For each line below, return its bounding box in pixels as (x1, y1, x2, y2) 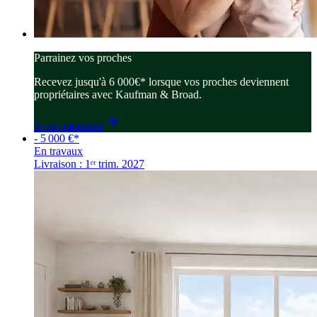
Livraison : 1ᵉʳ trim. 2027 (34, 157, 144, 170)
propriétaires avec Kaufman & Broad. (34, 88, 202, 100)
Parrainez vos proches (34, 51, 132, 64)
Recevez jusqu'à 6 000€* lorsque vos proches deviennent (34, 75, 289, 88)
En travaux (34, 144, 83, 157)
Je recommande (34, 119, 103, 132)
